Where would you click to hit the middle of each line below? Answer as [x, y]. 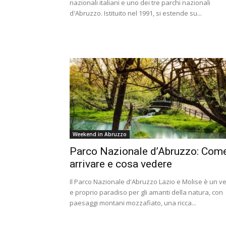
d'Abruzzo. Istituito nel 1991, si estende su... [136, 13]
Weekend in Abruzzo [100, 134]
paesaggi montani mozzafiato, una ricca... [133, 203]
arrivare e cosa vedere [121, 164]
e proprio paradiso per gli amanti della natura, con [146, 192]
